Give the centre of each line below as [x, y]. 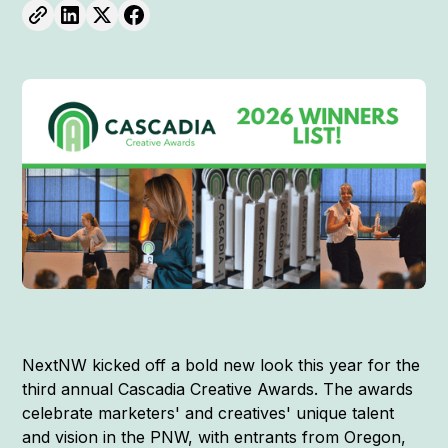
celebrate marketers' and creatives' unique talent [208, 413]
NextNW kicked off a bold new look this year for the [221, 365]
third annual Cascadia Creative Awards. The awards [218, 389]
